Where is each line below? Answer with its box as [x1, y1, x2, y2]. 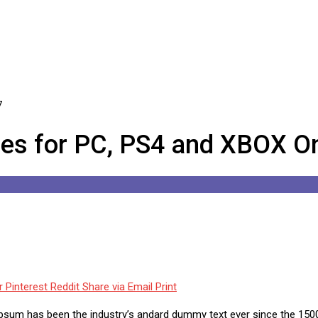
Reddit [50, 280, 79, 294]
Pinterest [6, 280, 48, 294]
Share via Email [82, 280, 153, 294]
